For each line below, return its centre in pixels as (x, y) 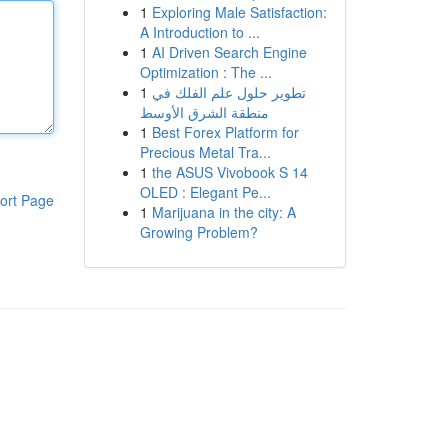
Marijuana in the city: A (223, 212)
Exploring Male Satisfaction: (239, 12)
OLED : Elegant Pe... (205, 192)
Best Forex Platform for (225, 132)
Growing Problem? (198, 232)
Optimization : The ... (205, 72)
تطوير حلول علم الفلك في (228, 92)
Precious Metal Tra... (205, 152)
